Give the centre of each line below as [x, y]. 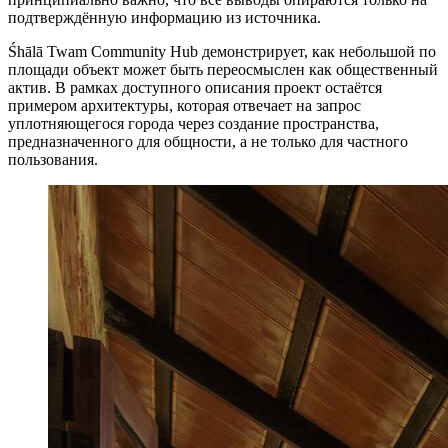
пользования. [53, 159]
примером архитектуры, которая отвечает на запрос [184, 105]
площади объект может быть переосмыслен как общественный [223, 69]
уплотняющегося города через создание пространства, [193, 123]
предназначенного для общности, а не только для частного [208, 141]
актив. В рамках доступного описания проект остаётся [195, 87]
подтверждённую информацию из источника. [164, 17]
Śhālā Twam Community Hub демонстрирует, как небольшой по [222, 51]
